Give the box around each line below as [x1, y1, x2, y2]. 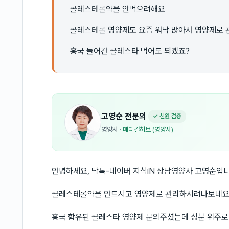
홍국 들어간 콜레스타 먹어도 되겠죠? [70, 46, 190, 56]
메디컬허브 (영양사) [123, 126, 173, 133]
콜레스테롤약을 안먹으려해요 [70, 4, 165, 14]
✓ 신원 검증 [153, 112, 181, 120]
